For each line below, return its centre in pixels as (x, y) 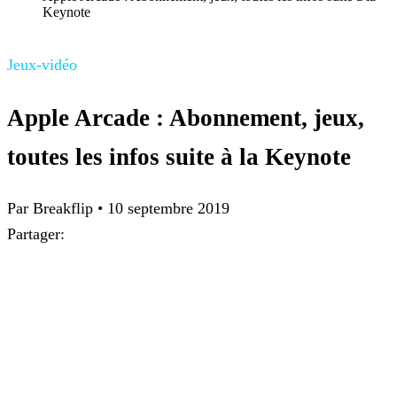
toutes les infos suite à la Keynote (179, 156)
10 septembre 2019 (168, 209)
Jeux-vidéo (42, 65)
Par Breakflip (52, 209)
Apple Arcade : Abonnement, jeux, (186, 117)
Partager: (36, 234)
